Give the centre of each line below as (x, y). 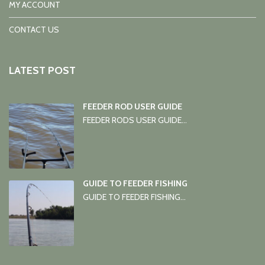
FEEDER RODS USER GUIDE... (135, 120)
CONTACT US (34, 29)
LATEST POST (42, 70)
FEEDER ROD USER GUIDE (133, 106)
